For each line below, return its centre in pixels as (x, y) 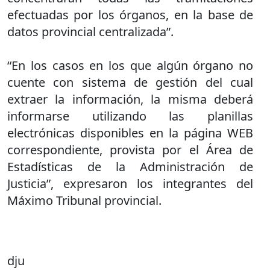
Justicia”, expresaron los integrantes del (130, 184)
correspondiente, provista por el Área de (130, 150)
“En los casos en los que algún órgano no (130, 65)
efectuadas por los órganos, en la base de (130, 15)
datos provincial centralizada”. (90, 32)
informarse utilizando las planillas (130, 116)
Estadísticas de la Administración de (130, 167)
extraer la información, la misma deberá (130, 99)
